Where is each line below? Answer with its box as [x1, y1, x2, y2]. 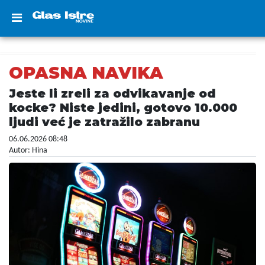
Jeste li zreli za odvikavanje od [9, 86, 216, 101]
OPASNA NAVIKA [9, 63, 163, 83]
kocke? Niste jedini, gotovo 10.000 [9, 101, 237, 115]
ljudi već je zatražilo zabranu [9, 115, 200, 129]
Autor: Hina [9, 146, 47, 155]
